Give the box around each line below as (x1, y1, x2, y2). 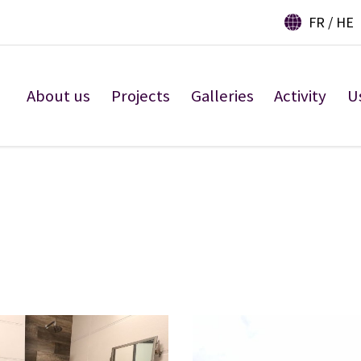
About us (27, 85, 91, 106)
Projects (110, 85, 170, 106)
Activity (274, 85, 327, 106)
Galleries (190, 85, 254, 106)
